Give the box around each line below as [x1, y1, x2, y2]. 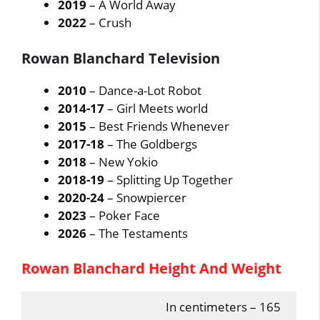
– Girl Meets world [107, 99, 209, 116]
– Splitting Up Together [104, 171, 234, 188]
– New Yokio [86, 153, 159, 170]
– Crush [86, 14, 132, 31]
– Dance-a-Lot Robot [86, 81, 202, 99]
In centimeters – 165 [165, 299, 281, 315]
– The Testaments [86, 224, 189, 241]
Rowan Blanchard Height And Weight [21, 259, 282, 278]
